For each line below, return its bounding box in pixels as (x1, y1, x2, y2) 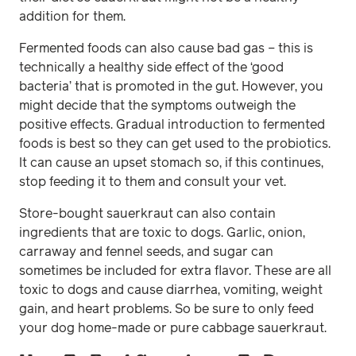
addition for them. (19, 10, 126, 23)
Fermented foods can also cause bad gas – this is (19, 41, 313, 55)
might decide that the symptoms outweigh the (19, 99, 296, 112)
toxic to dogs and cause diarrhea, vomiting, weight (19, 283, 323, 296)
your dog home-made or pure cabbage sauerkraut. (19, 321, 327, 335)
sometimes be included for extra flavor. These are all (19, 264, 331, 277)
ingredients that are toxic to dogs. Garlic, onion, (19, 226, 305, 239)
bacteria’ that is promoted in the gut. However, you (19, 79, 323, 93)
